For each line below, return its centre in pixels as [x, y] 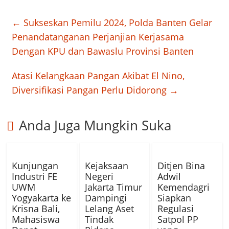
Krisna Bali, [36, 209]
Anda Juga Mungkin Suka [95, 125]
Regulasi [175, 209]
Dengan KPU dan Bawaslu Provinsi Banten [103, 51]
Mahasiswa [36, 220]
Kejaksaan [106, 166]
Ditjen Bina [181, 166]
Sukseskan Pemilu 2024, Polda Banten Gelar [117, 23]
